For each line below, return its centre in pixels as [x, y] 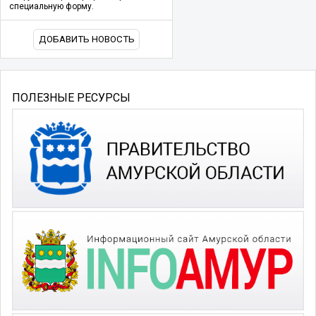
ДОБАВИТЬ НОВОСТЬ [86, 39]
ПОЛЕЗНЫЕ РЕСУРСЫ [71, 97]
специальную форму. [51, 7]
